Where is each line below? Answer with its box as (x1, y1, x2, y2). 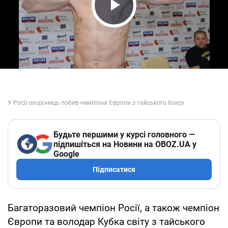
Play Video (95, 13, 190, 35)
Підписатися (93, 165, 135, 174)
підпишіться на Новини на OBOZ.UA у (53, 139, 196, 149)
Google (53, 149, 79, 159)
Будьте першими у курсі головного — (53, 129, 195, 139)
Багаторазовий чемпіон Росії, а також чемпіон (8, 202, 219, 214)
